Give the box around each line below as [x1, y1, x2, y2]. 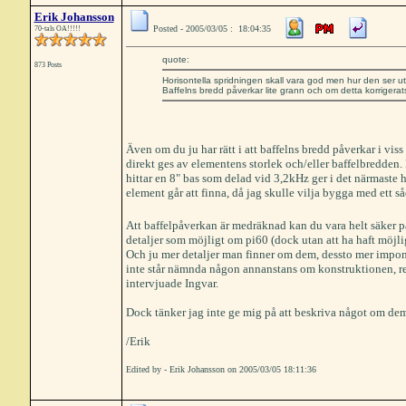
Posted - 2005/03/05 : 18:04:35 [152, 24, 271, 34]
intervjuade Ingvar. [125, 275, 218, 290]
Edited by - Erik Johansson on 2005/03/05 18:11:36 [125, 364, 316, 374]
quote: [161, 54, 189, 64]
